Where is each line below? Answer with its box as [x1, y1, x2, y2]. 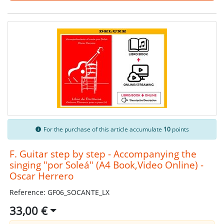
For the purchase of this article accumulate [42, 125, 164, 133]
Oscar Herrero [9, 169, 73, 182]
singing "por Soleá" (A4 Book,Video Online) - [9, 158, 203, 171]
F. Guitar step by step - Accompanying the [9, 147, 196, 160]
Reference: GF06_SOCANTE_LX [9, 187, 109, 197]
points [170, 125, 189, 133]
